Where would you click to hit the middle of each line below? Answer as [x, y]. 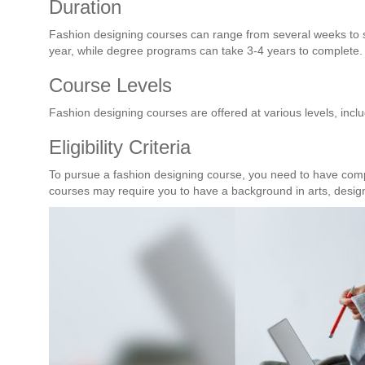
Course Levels [110, 86]
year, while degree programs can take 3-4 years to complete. [206, 51]
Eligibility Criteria [120, 147]
